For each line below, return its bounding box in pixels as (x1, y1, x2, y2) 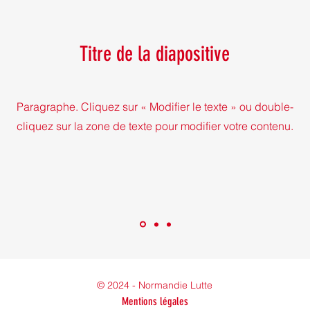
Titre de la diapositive (79, 42, 230, 66)
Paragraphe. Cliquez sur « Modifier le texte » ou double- (16, 100, 293, 113)
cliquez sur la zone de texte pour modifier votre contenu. (16, 119, 293, 133)
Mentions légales (122, 295, 188, 308)
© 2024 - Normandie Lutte (97, 279, 212, 291)
